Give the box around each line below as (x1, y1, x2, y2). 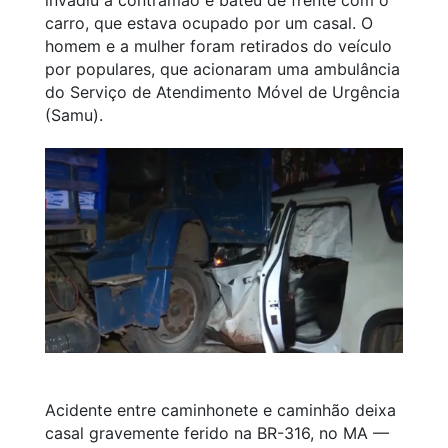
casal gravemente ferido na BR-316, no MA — (45, 422, 389, 443)
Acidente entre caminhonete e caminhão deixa (45, 399, 396, 420)
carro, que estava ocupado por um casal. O (45, 12, 373, 33)
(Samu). (45, 104, 103, 125)
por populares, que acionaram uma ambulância (45, 58, 400, 79)
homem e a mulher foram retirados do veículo (45, 35, 392, 56)
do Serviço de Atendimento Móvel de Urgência (45, 81, 400, 102)
